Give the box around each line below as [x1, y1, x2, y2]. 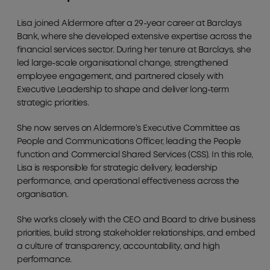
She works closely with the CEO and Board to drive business [17, 216, 256, 224]
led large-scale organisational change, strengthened [17, 59, 228, 67]
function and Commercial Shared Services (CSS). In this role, [17, 151, 253, 159]
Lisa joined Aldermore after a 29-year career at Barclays [17, 19, 242, 27]
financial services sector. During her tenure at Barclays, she [17, 46, 251, 54]
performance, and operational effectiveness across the [17, 177, 239, 185]
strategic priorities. [17, 99, 89, 107]
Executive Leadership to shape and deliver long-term [17, 86, 229, 93]
